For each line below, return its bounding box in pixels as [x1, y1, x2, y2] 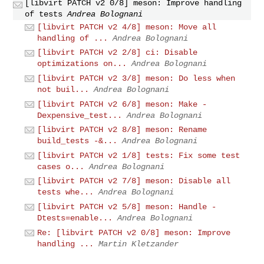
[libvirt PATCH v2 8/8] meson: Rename [37, 125, 207, 135]
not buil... [37, 84, 90, 94]
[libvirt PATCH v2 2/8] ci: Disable [37, 48, 198, 58]
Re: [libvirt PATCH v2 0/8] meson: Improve [37, 227, 231, 237]
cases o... [37, 161, 85, 171]
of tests [25, 9, 63, 19]
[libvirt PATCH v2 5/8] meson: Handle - [37, 202, 217, 212]
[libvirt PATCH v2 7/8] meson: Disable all [37, 176, 231, 186]
